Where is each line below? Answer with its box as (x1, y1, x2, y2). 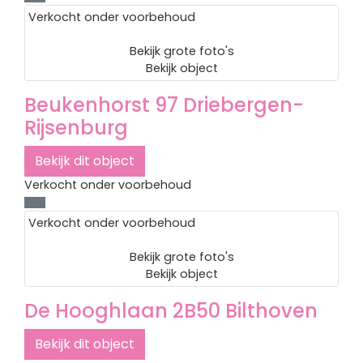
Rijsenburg (24, 114, 128, 141)
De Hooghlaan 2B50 (24, 297, 220, 324)
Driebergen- (183, 92, 304, 118)
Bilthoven (225, 297, 318, 324)
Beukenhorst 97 (24, 92, 178, 118)
